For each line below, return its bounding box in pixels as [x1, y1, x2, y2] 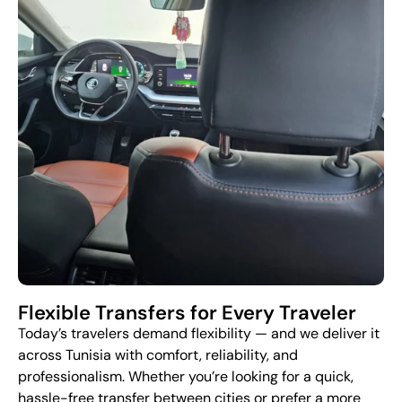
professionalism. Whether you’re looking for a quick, [18, 367, 354, 387]
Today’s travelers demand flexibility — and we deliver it [18, 324, 380, 344]
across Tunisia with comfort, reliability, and [18, 345, 298, 365]
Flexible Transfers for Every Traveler [18, 300, 356, 327]
